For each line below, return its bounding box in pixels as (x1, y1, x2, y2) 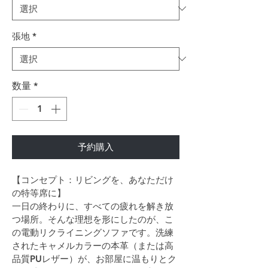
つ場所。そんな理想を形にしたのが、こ (12, 213, 173, 225)
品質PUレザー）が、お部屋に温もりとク (12, 252, 176, 264)
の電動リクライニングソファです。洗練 (12, 226, 173, 238)
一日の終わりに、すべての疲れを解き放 (12, 200, 173, 212)
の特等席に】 (12, 187, 66, 199)
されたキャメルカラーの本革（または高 (12, 239, 173, 251)
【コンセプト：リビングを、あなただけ (12, 173, 173, 185)
